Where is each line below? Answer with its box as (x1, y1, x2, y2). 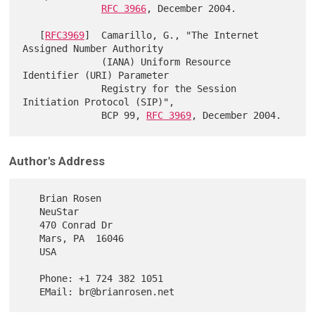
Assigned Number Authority (22, 43, 164, 55)
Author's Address (8, 154, 105, 169)
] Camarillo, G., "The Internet (84, 30, 259, 41)
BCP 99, (101, 110, 147, 122)
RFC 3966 (101, 3, 147, 15)
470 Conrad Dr (22, 219, 40, 231)
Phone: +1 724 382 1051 (22, 273, 40, 285)
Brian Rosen (22, 193, 40, 205)
